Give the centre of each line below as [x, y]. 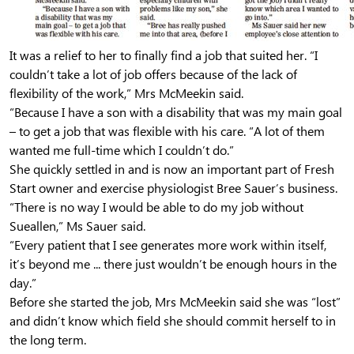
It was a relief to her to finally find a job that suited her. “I [164, 55]
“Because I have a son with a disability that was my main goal [176, 112]
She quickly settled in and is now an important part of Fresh [172, 169]
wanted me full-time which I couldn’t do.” [122, 150]
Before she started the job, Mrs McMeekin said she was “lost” [175, 302]
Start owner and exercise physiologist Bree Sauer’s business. [173, 188]
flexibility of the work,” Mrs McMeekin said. [126, 93]
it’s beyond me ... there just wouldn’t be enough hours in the [173, 264]
